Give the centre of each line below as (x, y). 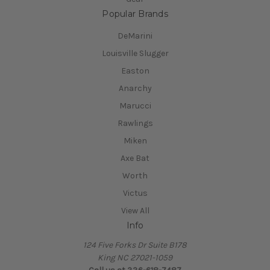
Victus (135, 193)
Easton (135, 71)
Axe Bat (135, 159)
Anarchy (135, 89)
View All (135, 210)
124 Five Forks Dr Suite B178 (135, 245)
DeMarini (135, 36)
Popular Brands (135, 14)
